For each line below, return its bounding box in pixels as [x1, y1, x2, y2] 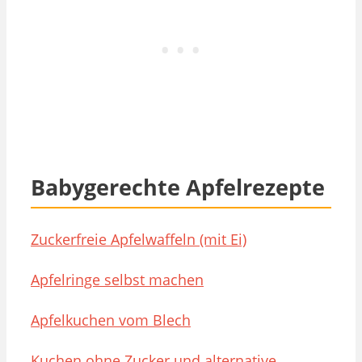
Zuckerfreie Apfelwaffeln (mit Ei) [31, 229, 246, 250]
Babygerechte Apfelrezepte [31, 171, 325, 202]
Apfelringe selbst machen [31, 270, 204, 290]
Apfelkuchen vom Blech [31, 310, 191, 330]
